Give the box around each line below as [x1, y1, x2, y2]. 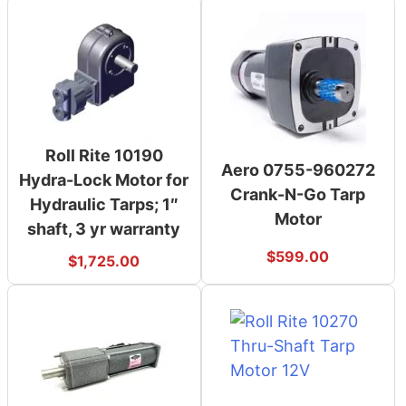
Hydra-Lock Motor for [19, 170, 189, 190]
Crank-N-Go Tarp [230, 185, 366, 205]
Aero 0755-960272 [220, 160, 375, 180]
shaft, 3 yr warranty [27, 219, 181, 239]
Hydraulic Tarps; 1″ [29, 195, 179, 215]
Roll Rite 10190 [44, 146, 163, 166]
